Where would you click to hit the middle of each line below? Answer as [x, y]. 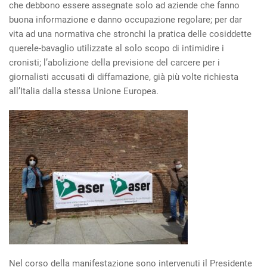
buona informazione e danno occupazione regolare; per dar [125, 20]
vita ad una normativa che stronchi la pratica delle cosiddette [130, 34]
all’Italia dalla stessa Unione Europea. [84, 91]
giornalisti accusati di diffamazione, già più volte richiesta [124, 77]
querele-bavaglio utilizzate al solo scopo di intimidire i [117, 49]
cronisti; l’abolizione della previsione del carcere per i [114, 63]
